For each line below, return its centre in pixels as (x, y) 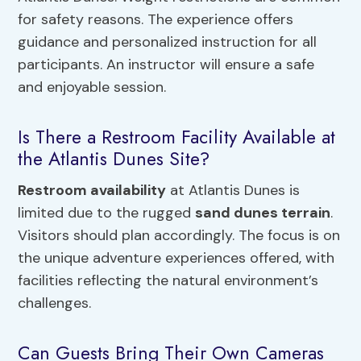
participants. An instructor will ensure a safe (166, 65)
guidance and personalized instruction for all (168, 42)
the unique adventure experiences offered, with (176, 258)
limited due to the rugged (107, 213)
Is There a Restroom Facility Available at (177, 137)
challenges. (55, 303)
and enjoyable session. (92, 87)
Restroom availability (92, 191)
